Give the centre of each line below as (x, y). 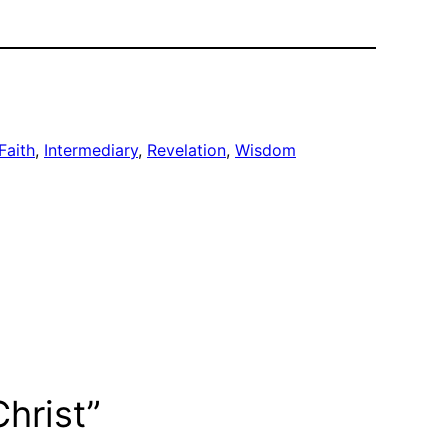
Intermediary (91, 149)
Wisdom (265, 149)
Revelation (186, 149)
